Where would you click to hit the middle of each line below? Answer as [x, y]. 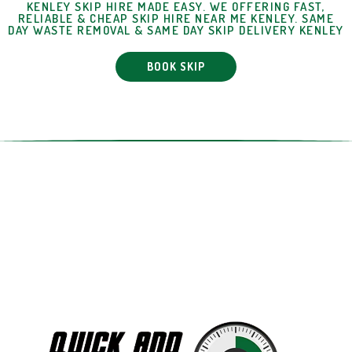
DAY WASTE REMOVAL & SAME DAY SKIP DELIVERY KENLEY [176, 31]
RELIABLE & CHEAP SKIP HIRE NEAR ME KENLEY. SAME [176, 19]
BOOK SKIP [176, 67]
